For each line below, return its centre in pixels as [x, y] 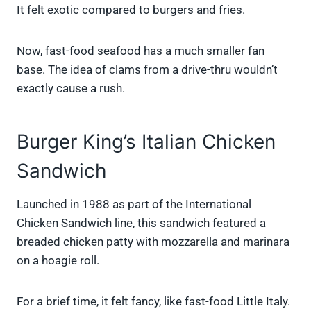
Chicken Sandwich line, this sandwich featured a [141, 223]
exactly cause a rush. [71, 89]
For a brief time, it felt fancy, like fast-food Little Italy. [153, 302]
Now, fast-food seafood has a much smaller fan [141, 51]
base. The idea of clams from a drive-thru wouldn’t [147, 70]
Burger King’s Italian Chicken [146, 142]
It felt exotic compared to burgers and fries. [131, 10]
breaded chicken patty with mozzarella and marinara [153, 242]
